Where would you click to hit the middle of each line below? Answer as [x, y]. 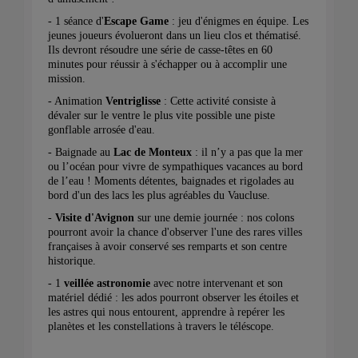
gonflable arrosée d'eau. [101, 129]
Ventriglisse [133, 101]
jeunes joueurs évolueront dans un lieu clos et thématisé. [175, 35]
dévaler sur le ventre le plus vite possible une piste [161, 115]
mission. [67, 78]
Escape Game [136, 21]
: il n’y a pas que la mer [247, 152]
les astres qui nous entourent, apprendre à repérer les [166, 312]
